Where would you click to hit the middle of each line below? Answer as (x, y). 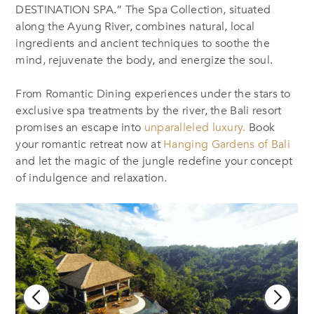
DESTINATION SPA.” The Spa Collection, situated (143, 10)
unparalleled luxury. (195, 128)
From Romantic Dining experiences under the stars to (153, 94)
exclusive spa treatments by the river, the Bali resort (149, 111)
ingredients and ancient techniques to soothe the (143, 44)
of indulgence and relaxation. (91, 178)
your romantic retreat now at (90, 145)
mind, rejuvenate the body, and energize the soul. (144, 61)
